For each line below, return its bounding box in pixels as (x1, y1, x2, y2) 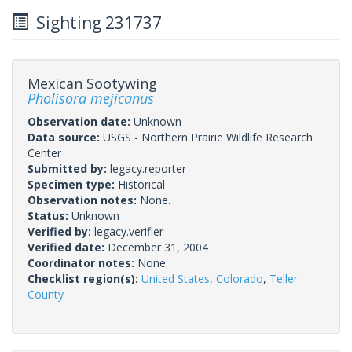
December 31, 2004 (108, 239, 208, 255)
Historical (118, 176, 165, 192)
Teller (269, 270, 298, 286)
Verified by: (27, 223, 94, 239)
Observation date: (27, 113, 134, 129)
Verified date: (27, 239, 108, 255)
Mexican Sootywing (27, 73, 157, 93)
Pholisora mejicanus (27, 88, 154, 108)
